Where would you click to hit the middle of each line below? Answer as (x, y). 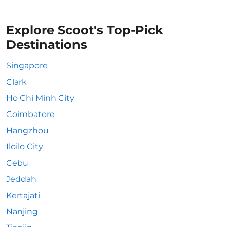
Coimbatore (30, 114)
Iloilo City (25, 147)
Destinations (47, 44)
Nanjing (22, 212)
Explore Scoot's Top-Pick (85, 30)
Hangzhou (27, 130)
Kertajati (23, 195)
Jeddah (21, 179)
